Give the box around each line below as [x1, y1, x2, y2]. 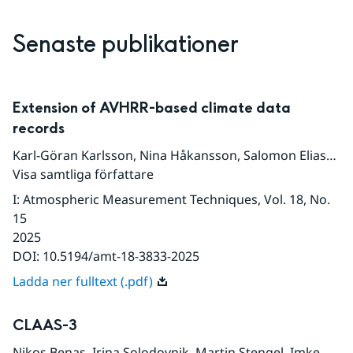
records [13, 119, 65, 139]
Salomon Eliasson [243, 147, 326, 165]
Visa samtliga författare [13, 165, 154, 184]
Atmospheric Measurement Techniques [23, 191, 258, 209]
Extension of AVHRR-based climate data [13, 98, 291, 119]
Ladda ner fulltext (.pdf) [13, 273, 153, 291]
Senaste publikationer [13, 29, 239, 61]
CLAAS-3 [13, 316, 77, 336]
